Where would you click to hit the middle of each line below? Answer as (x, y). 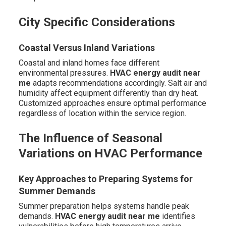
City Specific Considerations (97, 22)
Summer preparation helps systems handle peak (104, 206)
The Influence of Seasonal (90, 138)
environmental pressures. (64, 73)
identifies (177, 216)
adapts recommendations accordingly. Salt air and (119, 83)
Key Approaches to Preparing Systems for (105, 179)
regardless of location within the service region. (102, 114)
